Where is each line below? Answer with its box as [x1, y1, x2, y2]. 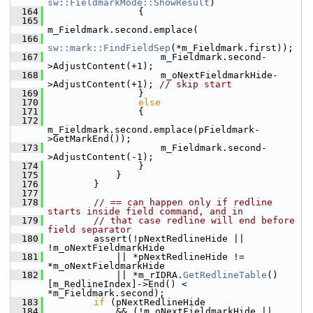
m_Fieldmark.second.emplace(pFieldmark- [48, 124, 260, 135]
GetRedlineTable [183, 270, 267, 280]
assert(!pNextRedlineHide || [49, 233, 245, 244]
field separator [48, 224, 131, 235]
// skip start [159, 79, 232, 89]
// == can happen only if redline [94, 197, 272, 208]
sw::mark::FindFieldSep [48, 43, 170, 53]
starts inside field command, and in [48, 206, 243, 217]
